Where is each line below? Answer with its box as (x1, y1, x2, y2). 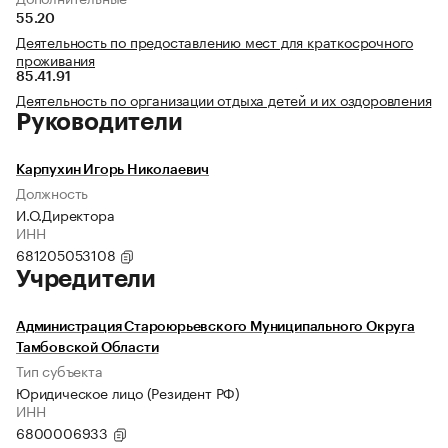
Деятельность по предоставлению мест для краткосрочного (16, 30, 414, 53)
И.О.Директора (16, 203, 115, 226)
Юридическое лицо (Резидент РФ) (16, 381, 240, 404)
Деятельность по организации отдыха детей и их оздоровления (16, 88, 432, 111)
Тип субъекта (16, 359, 103, 382)
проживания (16, 48, 96, 71)
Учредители (16, 267, 156, 292)
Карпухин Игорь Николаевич (16, 163, 209, 178)
